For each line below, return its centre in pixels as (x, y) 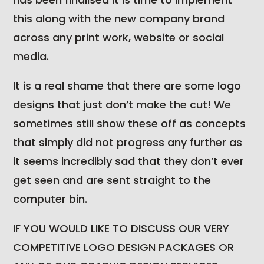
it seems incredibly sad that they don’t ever (129, 161)
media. (31, 57)
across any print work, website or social (119, 38)
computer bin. (50, 199)
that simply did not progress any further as (128, 143)
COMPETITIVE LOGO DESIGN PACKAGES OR (124, 247)
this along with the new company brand (119, 19)
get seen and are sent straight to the (112, 180)
